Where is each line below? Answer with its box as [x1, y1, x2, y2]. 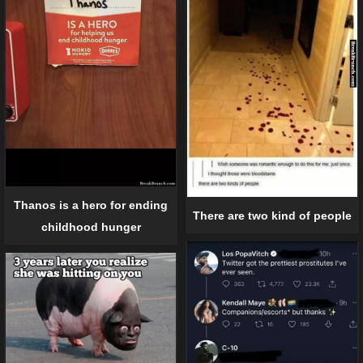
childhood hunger [41, 220, 141, 234]
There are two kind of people [193, 208, 352, 222]
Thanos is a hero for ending [14, 199, 168, 212]
